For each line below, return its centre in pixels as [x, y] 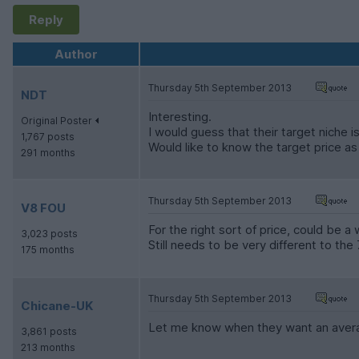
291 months [48, 153]
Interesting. [180, 117]
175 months [48, 250]
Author [76, 54]
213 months [48, 348]
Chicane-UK [57, 306]
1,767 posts [48, 137]
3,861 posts [49, 332]
